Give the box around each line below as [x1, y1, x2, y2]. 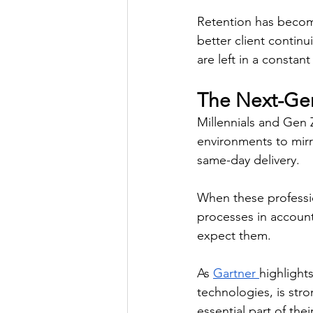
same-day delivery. [197, 152, 303, 168]
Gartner [213, 265, 259, 281]
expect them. [197, 228, 275, 243]
